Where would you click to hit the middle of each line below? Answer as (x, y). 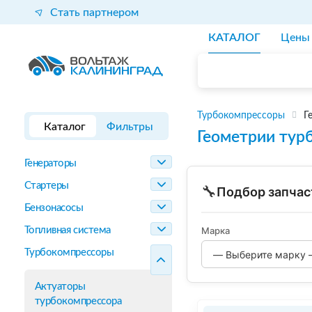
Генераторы (50, 163)
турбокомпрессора (78, 301)
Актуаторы (60, 287)
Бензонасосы (54, 208)
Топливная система (67, 230)
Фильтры (130, 127)
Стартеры (46, 186)
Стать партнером (94, 12)
